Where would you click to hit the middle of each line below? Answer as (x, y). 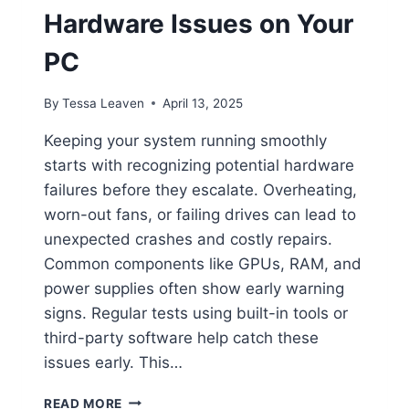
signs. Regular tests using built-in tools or (196, 313)
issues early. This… (113, 362)
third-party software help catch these (181, 337)
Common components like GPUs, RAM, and (203, 263)
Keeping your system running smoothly (185, 140)
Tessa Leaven (104, 103)
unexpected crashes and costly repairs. (188, 239)
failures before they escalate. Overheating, (200, 189)
